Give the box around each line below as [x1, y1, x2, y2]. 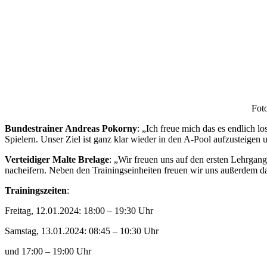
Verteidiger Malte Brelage [5, 154, 109, 164]
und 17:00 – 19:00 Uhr [5, 246, 91, 256]
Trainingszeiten [5, 185, 67, 195]
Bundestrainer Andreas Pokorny [5, 123, 137, 133]
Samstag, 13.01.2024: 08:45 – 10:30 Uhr [5, 225, 159, 236]
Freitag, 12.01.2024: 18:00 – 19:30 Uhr [5, 205, 153, 216]
